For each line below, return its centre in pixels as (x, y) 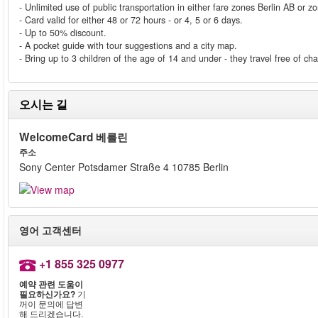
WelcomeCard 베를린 (73, 137)
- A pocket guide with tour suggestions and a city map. (128, 45)
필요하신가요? (47, 294)
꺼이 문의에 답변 (51, 304)
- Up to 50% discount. (63, 33)
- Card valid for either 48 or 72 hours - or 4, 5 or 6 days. (131, 20)
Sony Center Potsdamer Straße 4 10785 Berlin (124, 167)
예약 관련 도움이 (51, 284)
